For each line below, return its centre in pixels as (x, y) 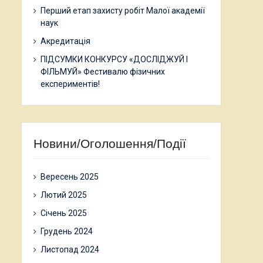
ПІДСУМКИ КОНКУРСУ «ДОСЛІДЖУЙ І (114, 59)
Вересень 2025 (70, 177)
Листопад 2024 (70, 249)
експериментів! (70, 84)
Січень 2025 (64, 213)
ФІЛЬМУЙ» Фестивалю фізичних (103, 72)
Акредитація (65, 41)
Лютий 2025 (64, 195)
